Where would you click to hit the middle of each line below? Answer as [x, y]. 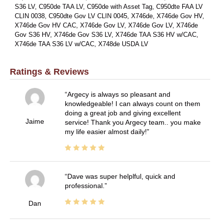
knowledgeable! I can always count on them [132, 103]
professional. [84, 185]
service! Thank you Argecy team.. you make [133, 122]
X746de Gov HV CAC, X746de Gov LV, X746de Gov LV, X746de [106, 25]
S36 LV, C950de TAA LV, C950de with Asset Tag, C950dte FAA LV [109, 7]
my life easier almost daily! [106, 131]
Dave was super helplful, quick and [121, 176]
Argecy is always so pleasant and [119, 94]
